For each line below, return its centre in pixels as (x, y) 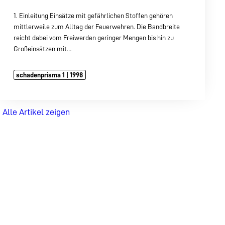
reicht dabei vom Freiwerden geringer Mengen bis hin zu (93, 37)
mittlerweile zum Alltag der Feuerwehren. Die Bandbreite (96, 26)
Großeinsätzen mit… (42, 48)
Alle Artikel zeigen (36, 112)
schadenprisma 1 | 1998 (50, 75)
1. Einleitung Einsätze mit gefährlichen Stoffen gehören (93, 15)
